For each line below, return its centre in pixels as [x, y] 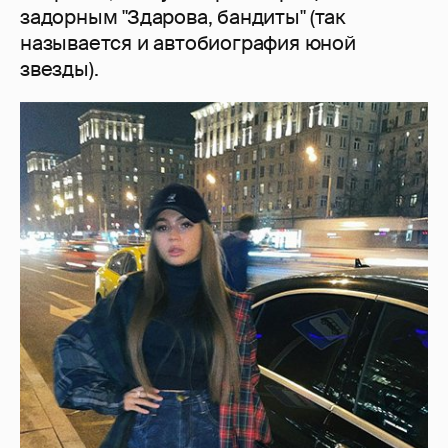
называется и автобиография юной [188, 42]
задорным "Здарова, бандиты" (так [183, 16]
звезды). [59, 68]
